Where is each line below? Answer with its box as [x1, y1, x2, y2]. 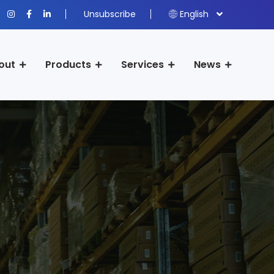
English [180, 8, 209, 20]
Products [45, 57, 91, 72]
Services [121, 57, 164, 72]
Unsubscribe [84, 8, 136, 20]
